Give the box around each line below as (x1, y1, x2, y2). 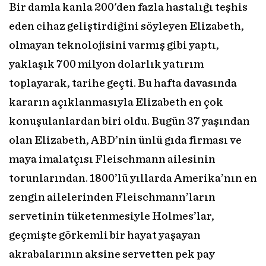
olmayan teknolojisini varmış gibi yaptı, (9, 40, 219, 52)
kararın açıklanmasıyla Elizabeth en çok (9, 97, 223, 109)
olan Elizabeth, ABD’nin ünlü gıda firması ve (9, 135, 242, 147)
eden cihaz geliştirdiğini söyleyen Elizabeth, (9, 21, 244, 33)
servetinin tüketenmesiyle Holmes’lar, (9, 211, 214, 223)
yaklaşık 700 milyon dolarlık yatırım (9, 59, 204, 71)
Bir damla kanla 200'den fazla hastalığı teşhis (9, 2, 248, 14)
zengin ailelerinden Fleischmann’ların (9, 192, 216, 204)
